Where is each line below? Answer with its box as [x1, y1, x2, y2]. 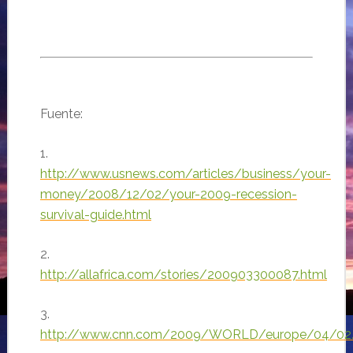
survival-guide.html [39, 207, 151, 222]
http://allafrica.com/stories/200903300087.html [39, 267, 327, 282]
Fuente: [39, 106, 83, 121]
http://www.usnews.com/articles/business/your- [39, 166, 331, 181]
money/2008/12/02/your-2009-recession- [39, 187, 297, 202]
